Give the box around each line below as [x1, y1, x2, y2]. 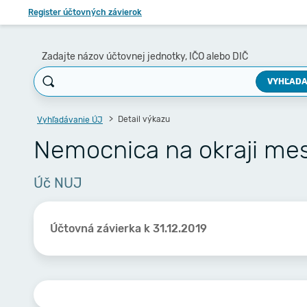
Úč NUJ [34, 175, 82, 191]
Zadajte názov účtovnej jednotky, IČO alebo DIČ [42, 51, 248, 62]
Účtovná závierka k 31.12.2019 [50, 221, 207, 235]
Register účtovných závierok [28, 8, 142, 17]
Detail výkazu [116, 114, 170, 124]
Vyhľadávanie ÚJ [37, 115, 103, 125]
